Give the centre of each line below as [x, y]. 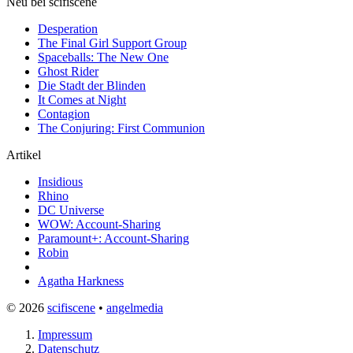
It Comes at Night [82, 99]
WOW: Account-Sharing [99, 224]
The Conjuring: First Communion [121, 128]
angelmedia [135, 307]
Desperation [68, 28]
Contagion [64, 113]
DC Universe [71, 210]
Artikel [24, 154]
